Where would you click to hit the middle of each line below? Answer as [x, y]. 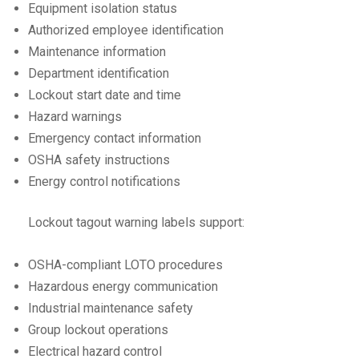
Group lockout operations [98, 329]
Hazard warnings [75, 116]
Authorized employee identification [126, 30]
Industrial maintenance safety [111, 308]
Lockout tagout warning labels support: [136, 222]
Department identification [99, 73]
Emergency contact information [115, 138]
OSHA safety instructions [99, 159]
